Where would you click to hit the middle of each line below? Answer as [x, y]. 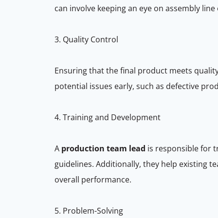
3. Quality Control [87, 39]
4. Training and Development [109, 117]
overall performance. [94, 179]
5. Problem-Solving [90, 210]
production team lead [103, 148]
